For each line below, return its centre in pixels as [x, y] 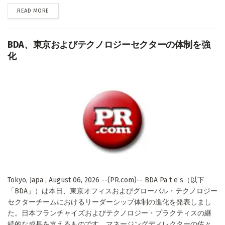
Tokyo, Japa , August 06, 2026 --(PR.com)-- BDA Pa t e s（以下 [106, 180]
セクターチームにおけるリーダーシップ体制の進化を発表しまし [109, 202]
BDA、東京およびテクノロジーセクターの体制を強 [109, 44]
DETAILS [59, 10]
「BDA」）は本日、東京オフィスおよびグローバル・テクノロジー [113, 191]
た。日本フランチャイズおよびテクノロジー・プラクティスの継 [109, 213]
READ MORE [33, 11]
